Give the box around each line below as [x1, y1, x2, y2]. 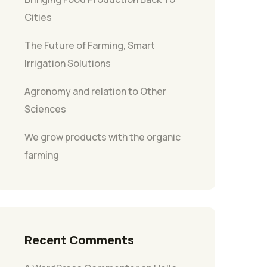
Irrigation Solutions [24, 56, 111, 70]
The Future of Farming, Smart [24, 38, 155, 52]
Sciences [24, 102, 66, 116]
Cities [24, 10, 52, 24]
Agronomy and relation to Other [24, 84, 166, 98]
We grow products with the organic [24, 130, 181, 144]
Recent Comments [24, 231, 134, 248]
